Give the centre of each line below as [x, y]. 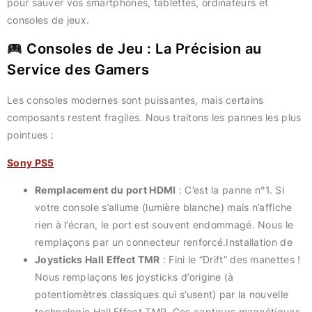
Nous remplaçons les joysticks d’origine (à [134, 277]
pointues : [30, 135]
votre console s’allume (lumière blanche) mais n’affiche [164, 208]
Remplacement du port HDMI [106, 190]
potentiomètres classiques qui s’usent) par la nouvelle [162, 295]
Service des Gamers [78, 70]
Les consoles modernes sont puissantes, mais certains [135, 100]
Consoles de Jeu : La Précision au [142, 49]
